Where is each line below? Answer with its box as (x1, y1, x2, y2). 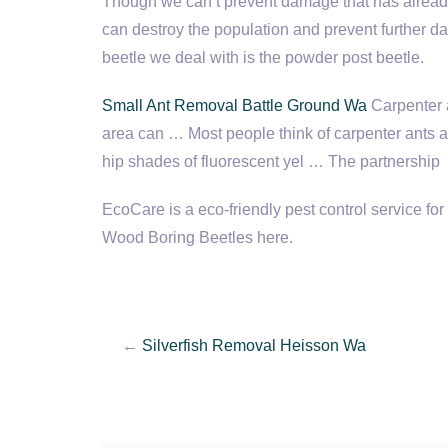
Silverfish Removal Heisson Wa (142, 337, 366, 354)
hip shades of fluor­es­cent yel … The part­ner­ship (102, 153, 440, 170)
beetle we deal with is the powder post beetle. (102, 49, 424, 66)
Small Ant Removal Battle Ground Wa (102, 97, 367, 114)
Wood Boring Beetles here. (102, 229, 293, 246)
